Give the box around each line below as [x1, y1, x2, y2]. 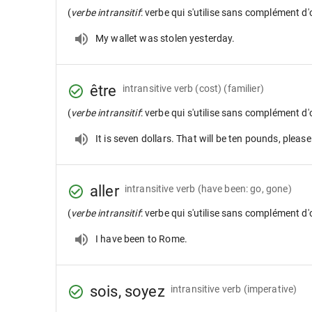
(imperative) [243, 283, 297, 295]
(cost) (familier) [195, 82, 264, 94]
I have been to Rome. [95, 233, 187, 244]
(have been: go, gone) [197, 182, 292, 194]
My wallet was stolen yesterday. [95, 32, 235, 44]
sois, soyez [90, 283, 165, 300]
